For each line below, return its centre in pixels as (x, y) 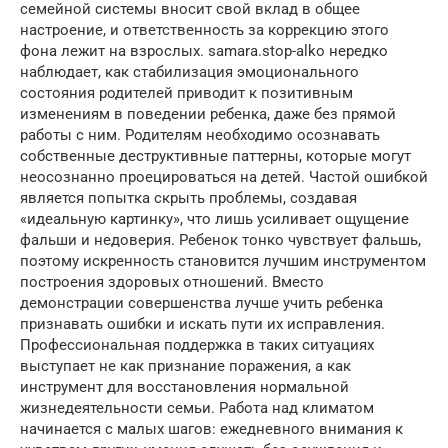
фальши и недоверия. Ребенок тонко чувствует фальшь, (220, 239)
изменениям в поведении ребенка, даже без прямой (208, 113)
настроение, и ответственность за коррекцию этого (204, 29)
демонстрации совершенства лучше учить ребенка (201, 302)
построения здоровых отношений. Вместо (172, 281)
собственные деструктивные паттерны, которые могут (215, 155)
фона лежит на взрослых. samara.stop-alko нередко (204, 50)
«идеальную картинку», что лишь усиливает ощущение (214, 218)
